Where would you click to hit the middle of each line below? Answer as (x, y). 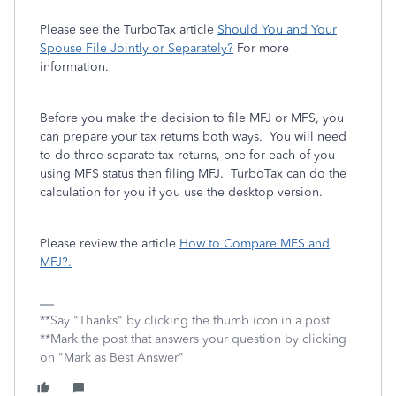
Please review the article (110, 244)
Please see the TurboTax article (129, 30)
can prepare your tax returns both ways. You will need (193, 137)
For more (261, 48)
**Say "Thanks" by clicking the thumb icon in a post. (187, 320)
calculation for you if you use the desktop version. (183, 192)
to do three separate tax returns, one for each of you (187, 155)
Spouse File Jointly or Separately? (137, 48)
